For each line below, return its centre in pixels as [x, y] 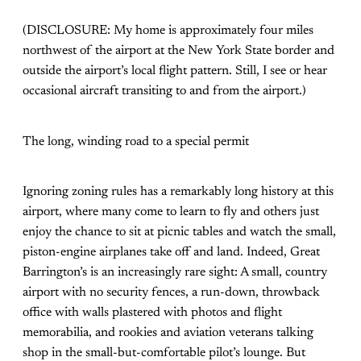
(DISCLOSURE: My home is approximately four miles [168, 31]
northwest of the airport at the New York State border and [178, 51]
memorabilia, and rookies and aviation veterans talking [168, 332]
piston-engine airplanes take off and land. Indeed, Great [171, 252]
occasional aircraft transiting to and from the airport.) [164, 91]
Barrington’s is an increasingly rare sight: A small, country [175, 272]
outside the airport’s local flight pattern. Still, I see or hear [175, 71]
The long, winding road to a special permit [136, 141]
